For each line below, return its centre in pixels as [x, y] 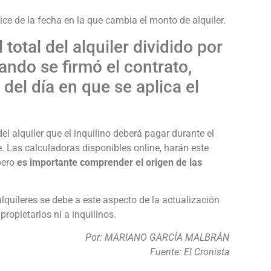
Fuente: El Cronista [190, 252]
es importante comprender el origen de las [109, 162]
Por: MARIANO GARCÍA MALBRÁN [157, 238]
